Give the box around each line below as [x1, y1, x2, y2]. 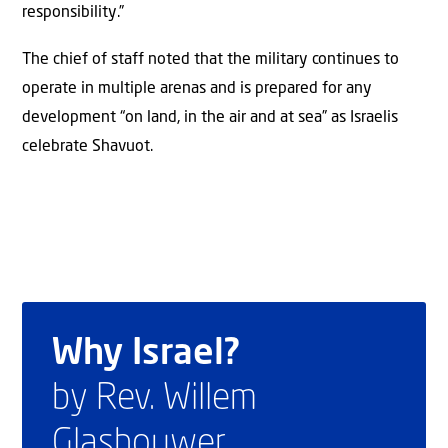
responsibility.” [22, 4, 124, 21]
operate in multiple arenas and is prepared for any [22, 81, 372, 98]
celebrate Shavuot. [22, 139, 153, 156]
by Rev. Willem [52, 381, 257, 418]
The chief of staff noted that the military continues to [22, 52, 399, 69]
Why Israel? [52, 336, 240, 373]
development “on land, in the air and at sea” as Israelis [22, 110, 398, 127]
